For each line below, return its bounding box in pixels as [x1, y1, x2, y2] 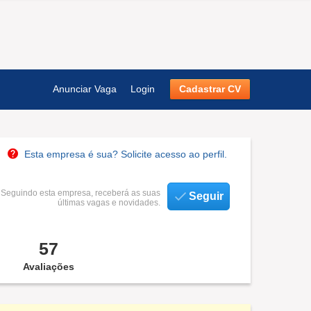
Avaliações [22, 261, 74, 272]
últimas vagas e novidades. [58, 198, 160, 208]
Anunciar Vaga [53, 83, 117, 94]
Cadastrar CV [179, 83, 241, 94]
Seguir [189, 190, 224, 202]
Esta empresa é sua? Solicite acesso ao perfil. [24, 149, 227, 160]
